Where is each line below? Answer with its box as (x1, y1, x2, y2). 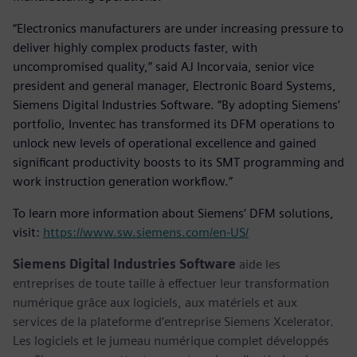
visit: (13, 224, 43, 240)
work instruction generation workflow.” (13, 173, 233, 189)
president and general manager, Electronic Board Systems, (13, 77, 336, 93)
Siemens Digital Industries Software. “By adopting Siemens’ (13, 96, 340, 112)
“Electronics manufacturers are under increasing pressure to (13, 20, 343, 36)
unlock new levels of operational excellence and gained (13, 135, 316, 151)
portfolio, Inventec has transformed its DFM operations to (13, 116, 335, 131)
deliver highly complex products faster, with (13, 39, 257, 55)
